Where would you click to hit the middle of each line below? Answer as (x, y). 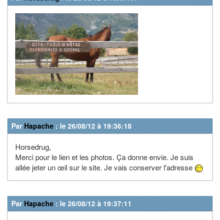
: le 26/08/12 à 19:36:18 (93, 125)
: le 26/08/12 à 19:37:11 (93, 203)
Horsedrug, (33, 146)
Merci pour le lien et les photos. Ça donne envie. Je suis (104, 157)
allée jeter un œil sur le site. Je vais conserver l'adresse (105, 167)
